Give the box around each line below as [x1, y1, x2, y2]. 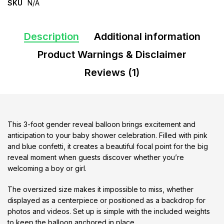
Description [23, 30, 79, 43]
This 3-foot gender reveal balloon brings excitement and [7, 120, 195, 129]
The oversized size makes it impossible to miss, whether [7, 185, 193, 194]
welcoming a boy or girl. [7, 164, 86, 173]
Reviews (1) [84, 66, 139, 79]
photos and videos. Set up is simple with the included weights [7, 207, 210, 216]
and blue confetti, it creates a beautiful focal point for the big [7, 142, 208, 151]
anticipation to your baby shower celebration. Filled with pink [7, 131, 207, 140]
